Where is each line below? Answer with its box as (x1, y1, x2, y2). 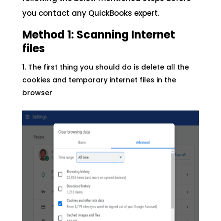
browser (22, 88, 52, 98)
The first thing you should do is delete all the (28, 62, 189, 73)
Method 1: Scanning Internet (22, 27, 175, 43)
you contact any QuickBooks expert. (22, 8, 159, 19)
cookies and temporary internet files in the (22, 75, 176, 85)
